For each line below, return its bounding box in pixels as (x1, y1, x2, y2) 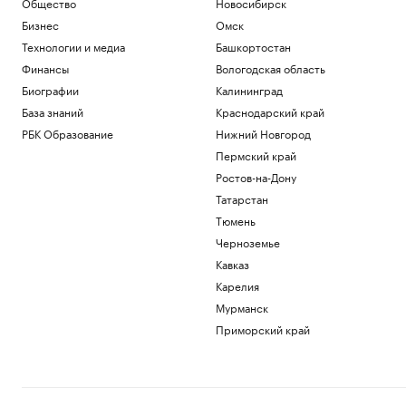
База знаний (22, 102, 83, 120)
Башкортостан (215, 37, 291, 54)
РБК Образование (22, 124, 113, 141)
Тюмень (215, 211, 256, 228)
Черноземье (215, 233, 280, 250)
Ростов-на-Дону (215, 168, 296, 185)
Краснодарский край (215, 102, 324, 120)
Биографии (22, 81, 79, 98)
